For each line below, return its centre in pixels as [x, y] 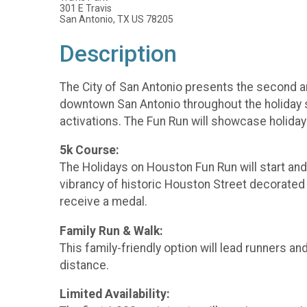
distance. [84, 265]
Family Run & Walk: [111, 231]
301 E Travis [86, 8]
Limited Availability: [116, 294]
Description [118, 54]
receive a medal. [105, 202]
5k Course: [89, 150]
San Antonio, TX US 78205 [116, 19]
